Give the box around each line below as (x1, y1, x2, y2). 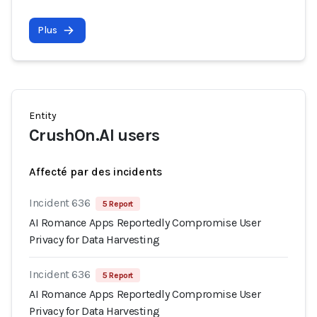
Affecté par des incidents (29, 165, 162, 178)
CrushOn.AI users (29, 125, 160, 145)
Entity (29, 110, 57, 122)
